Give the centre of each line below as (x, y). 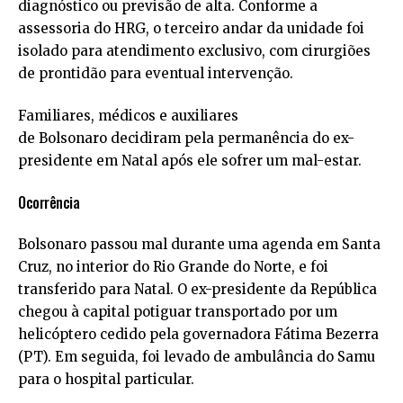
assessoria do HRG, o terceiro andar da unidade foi (191, 28)
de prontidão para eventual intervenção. (156, 73)
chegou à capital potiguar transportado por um (178, 312)
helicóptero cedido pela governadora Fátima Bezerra (198, 335)
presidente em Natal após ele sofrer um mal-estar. (190, 161)
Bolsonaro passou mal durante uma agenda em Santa (199, 245)
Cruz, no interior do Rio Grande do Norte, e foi (173, 267)
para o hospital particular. (106, 380)
